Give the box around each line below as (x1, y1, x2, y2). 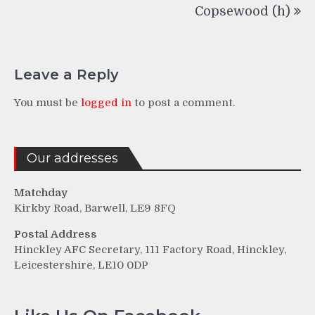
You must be (14, 96, 81, 110)
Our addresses (27, 150, 118, 167)
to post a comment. (131, 96, 235, 110)
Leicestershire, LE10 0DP (14, 259, 148, 272)
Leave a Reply (14, 66, 119, 84)
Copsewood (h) (195, 4, 290, 18)
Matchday (14, 186, 67, 200)
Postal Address (14, 228, 97, 241)
